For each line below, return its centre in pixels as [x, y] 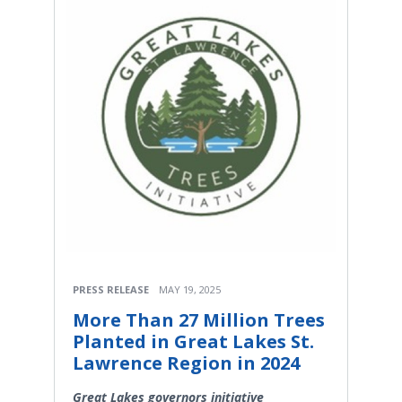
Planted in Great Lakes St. [193, 342]
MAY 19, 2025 [190, 290]
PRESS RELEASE [111, 290]
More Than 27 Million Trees [199, 320]
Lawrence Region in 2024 [186, 363]
